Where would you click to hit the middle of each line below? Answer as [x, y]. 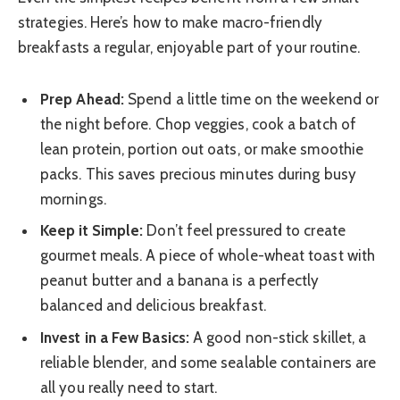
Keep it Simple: [92, 231]
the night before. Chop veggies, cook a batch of [198, 124]
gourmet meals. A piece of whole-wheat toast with [208, 256]
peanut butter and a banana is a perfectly [180, 281]
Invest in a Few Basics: [115, 337]
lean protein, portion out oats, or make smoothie [202, 149]
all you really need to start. [129, 387]
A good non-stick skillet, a [278, 337]
